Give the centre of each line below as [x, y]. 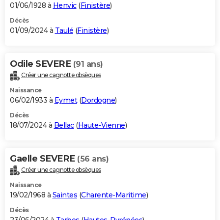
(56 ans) [93, 159]
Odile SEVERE [41, 64]
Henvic [65, 6]
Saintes [65, 195]
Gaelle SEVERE [43, 159]
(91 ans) [88, 64]
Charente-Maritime [114, 195]
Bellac [64, 125]
